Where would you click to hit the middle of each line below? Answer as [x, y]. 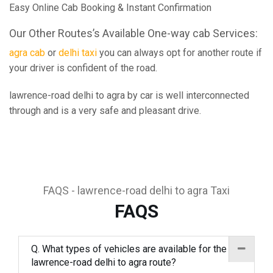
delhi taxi [78, 53]
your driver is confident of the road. [83, 68]
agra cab [27, 53]
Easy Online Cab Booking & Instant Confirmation [110, 8]
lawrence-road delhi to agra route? [104, 262]
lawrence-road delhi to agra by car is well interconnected [129, 95]
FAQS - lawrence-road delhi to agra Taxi [136, 190]
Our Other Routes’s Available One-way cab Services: [133, 33]
